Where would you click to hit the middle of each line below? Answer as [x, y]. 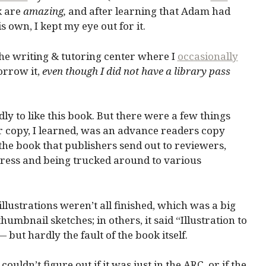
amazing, [44, 11]
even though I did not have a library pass [136, 71]
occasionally [208, 56]
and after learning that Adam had [148, 11]
